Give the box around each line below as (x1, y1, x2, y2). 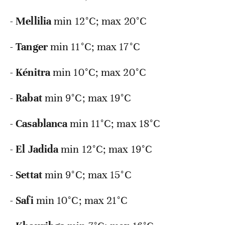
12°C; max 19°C (81, 143, 153, 156)
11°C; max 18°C (90, 117, 161, 131)
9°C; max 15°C (65, 168, 132, 182)
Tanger (16, 40, 48, 54)
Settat (16, 168, 42, 182)
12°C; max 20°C (74, 15, 147, 28)
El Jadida (16, 143, 59, 156)
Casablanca (16, 117, 68, 131)
